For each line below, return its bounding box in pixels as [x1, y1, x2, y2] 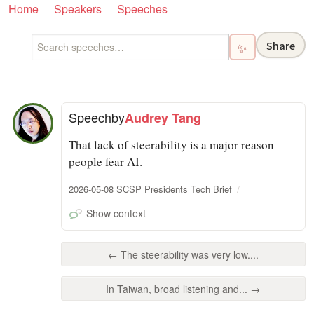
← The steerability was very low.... [107, 247, 259, 261]
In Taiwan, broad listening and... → [106, 282, 261, 296]
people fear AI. [69, 153, 143, 170]
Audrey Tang [125, 108, 202, 127]
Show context [86, 205, 146, 220]
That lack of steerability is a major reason [69, 136, 275, 153]
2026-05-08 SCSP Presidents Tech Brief [69, 182, 233, 196]
